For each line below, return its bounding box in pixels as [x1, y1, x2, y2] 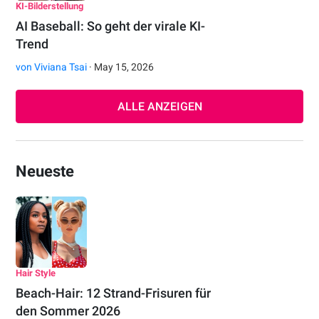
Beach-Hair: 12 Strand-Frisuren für [16, 286, 211, 301]
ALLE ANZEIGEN [117, 100, 202, 114]
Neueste [16, 162, 75, 181]
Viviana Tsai [34, 61, 88, 73]
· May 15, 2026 [87, 61, 155, 73]
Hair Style [16, 268, 56, 279]
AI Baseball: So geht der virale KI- [16, 19, 206, 34]
